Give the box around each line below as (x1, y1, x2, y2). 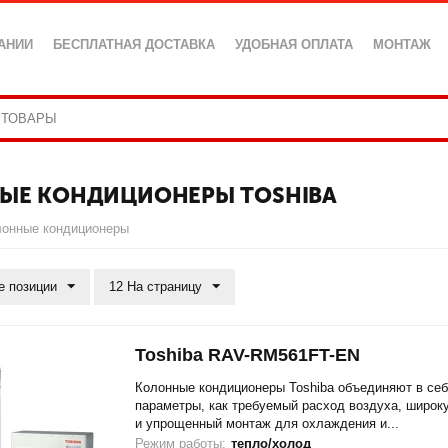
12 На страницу (109, 279, 203, 294)
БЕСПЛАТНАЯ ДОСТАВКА (53, 37, 216, 52)
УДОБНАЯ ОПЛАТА (235, 37, 354, 52)
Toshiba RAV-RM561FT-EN (134, 345, 360, 365)
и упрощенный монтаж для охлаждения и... (134, 416, 399, 431)
